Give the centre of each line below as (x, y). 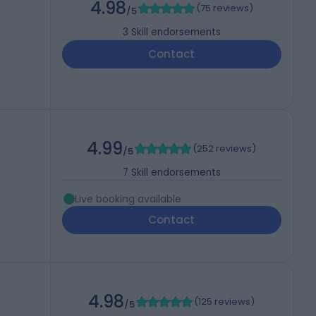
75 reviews (224, 8)
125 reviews (225, 302)
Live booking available (128, 199)
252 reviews (225, 149)
